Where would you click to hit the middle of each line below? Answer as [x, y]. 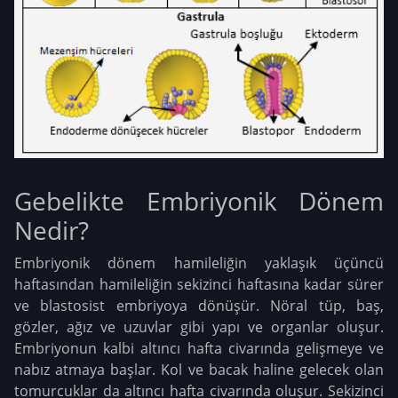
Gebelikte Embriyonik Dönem [199, 200]
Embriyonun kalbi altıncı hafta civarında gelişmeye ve [199, 348]
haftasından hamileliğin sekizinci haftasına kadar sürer [199, 284]
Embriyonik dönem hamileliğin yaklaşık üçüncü [199, 263]
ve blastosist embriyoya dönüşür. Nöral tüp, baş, [199, 305]
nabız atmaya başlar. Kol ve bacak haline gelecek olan [199, 369]
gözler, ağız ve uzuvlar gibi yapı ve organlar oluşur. [199, 326]
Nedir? [52, 230]
